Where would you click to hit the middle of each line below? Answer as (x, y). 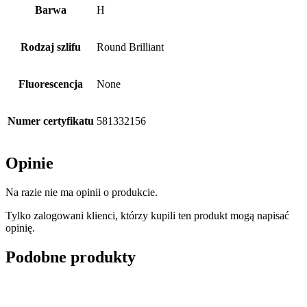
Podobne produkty (71, 257)
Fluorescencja (51, 84)
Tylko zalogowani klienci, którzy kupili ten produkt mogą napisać (147, 216)
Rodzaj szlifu (51, 47)
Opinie (29, 163)
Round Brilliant (130, 47)
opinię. (20, 228)
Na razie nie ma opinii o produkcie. (82, 193)
